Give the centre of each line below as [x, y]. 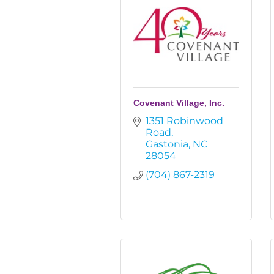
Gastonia [167, 144]
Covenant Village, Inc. [179, 103]
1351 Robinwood [184, 121]
